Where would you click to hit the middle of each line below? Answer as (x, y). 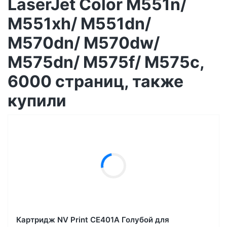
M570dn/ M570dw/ (84, 43)
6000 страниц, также (96, 81)
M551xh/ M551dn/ (79, 23)
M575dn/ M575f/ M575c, (106, 62)
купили (37, 100)
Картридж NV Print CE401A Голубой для (93, 219)
